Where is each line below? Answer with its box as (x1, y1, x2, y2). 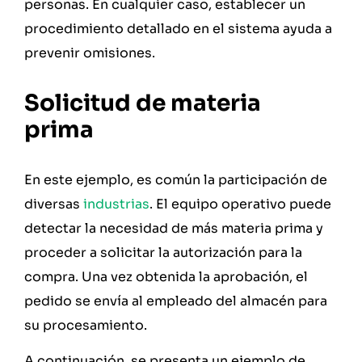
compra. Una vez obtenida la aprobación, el (24, 267, 308, 285)
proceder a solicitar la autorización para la (24, 243, 302, 261)
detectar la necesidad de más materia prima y (24, 219, 323, 237)
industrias (83, 195, 149, 213)
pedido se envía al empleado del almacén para (24, 292, 327, 309)
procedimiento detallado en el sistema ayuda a (24, 20, 332, 38)
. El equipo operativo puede (149, 195, 331, 213)
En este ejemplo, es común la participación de (24, 170, 327, 188)
